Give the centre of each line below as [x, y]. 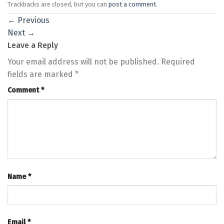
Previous [32, 20]
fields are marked [41, 74]
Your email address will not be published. [83, 62]
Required [178, 62]
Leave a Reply [34, 45]
